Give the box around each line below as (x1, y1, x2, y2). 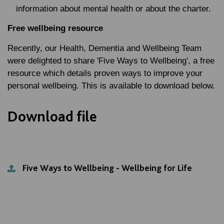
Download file (7, 107, 97, 125)
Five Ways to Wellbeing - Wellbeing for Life (22, 162, 192, 173)
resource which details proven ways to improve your (7, 68, 202, 78)
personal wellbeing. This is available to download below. (7, 81, 215, 90)
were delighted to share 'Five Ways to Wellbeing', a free (7, 56, 214, 65)
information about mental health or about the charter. (16, 4, 211, 13)
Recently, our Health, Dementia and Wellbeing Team (7, 43, 201, 53)
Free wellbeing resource (7, 23, 103, 33)
